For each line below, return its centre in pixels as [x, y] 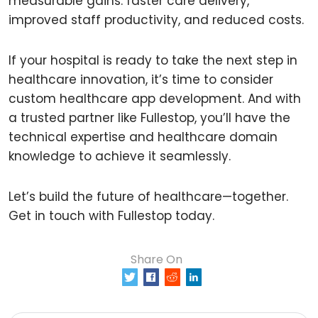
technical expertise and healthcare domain [143, 137]
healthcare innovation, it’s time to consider [141, 79]
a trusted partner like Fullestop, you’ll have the [149, 118]
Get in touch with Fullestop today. [111, 216]
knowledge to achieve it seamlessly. [120, 156]
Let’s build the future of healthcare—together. [148, 197]
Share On [157, 259]
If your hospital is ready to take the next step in [153, 60]
